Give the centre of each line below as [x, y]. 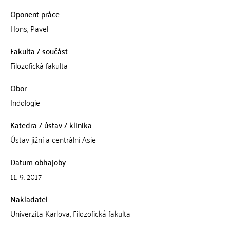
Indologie [25, 102]
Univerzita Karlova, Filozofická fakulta [70, 213]
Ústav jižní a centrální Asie [53, 139]
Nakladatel [29, 199]
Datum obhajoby [38, 162]
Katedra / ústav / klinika [51, 125]
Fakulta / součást [39, 51]
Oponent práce [35, 14]
